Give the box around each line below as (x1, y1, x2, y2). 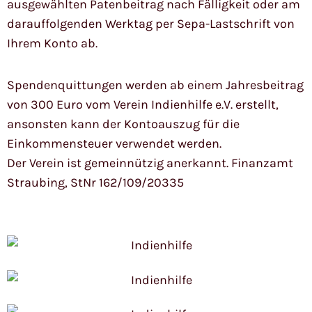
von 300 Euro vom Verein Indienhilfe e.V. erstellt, (7, 97, 279, 113)
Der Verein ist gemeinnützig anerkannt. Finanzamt (7, 155, 293, 171)
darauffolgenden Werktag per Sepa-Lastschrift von (7, 16, 295, 32)
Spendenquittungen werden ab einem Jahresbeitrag (7, 77, 304, 93)
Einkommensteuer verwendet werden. (7, 136, 221, 152)
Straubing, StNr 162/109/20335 (7, 175, 184, 191)
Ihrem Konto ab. (7, 36, 97, 52)
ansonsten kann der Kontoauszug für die (7, 116, 240, 132)
